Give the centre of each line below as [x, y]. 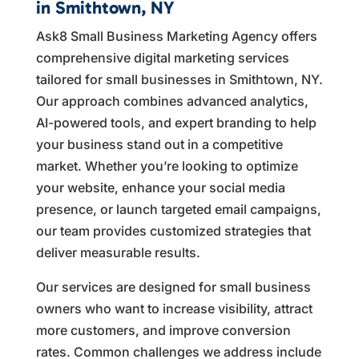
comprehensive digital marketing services [162, 57]
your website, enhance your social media [160, 187]
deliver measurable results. [118, 252]
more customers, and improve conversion [163, 330]
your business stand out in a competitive [159, 144]
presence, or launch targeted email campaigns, [178, 209]
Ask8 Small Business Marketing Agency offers [176, 36]
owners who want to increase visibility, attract [174, 308]
